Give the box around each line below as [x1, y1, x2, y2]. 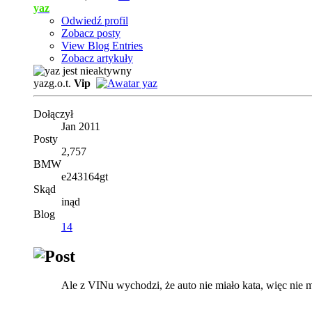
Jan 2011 [61, 120, 100, 132]
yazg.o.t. [33, 77, 74, 89]
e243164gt [61, 170, 108, 182]
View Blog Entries [61, 39, 143, 52]
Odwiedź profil [61, 14, 128, 26]
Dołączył [33, 107, 73, 120]
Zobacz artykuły [61, 52, 133, 64]
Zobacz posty [61, 26, 120, 39]
